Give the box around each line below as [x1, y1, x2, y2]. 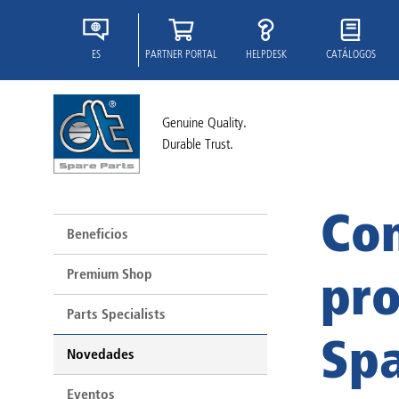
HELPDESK [245, 47, 287, 61]
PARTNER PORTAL [145, 47, 217, 61]
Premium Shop [67, 265, 152, 282]
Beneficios [67, 225, 128, 242]
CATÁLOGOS [325, 47, 376, 61]
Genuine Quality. [162, 114, 247, 131]
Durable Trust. [162, 135, 233, 152]
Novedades [67, 346, 134, 362]
